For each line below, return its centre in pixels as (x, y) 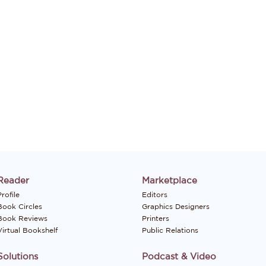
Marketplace (170, 181)
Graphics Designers (176, 207)
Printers (156, 218)
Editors (155, 195)
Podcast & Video (179, 257)
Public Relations (170, 230)
